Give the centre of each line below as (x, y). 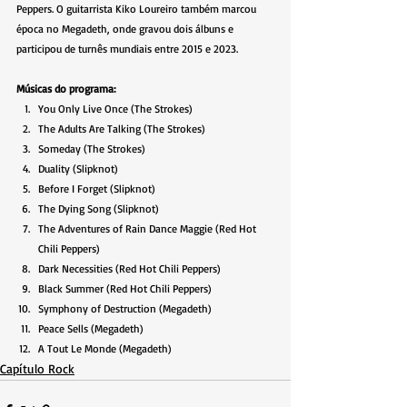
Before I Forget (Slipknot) (97, 189)
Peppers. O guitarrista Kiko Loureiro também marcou (138, 9)
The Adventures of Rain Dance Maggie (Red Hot (149, 229)
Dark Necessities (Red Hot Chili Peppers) (129, 269)
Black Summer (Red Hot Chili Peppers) (125, 289)
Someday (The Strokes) (92, 149)
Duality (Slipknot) (78, 169)
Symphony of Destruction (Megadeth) (125, 309)
